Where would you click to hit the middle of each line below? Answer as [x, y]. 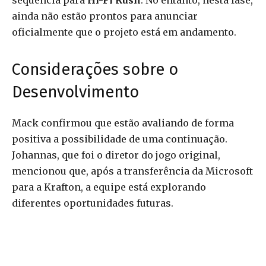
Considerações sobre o [95, 70]
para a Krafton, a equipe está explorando [109, 187]
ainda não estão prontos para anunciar [105, 16]
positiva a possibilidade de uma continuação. [120, 139]
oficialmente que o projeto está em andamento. [124, 32]
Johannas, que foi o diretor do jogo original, [116, 155]
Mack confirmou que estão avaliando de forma [123, 123]
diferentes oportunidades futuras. [93, 203]
